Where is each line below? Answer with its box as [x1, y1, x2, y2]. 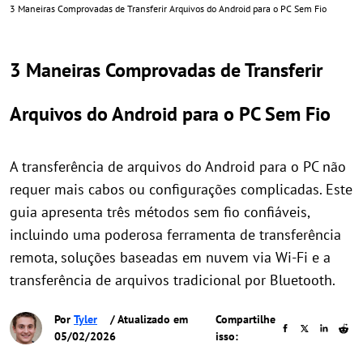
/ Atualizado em [107, 312, 188, 327]
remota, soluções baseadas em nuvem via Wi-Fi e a [10, 248, 331, 267]
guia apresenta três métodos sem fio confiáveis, [10, 203, 310, 221]
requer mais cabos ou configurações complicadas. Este [10, 180, 352, 199]
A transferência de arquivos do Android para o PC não [10, 157, 346, 176]
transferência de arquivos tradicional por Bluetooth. [10, 271, 335, 289]
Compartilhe [216, 312, 275, 327]
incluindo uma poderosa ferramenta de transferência [10, 225, 341, 244]
